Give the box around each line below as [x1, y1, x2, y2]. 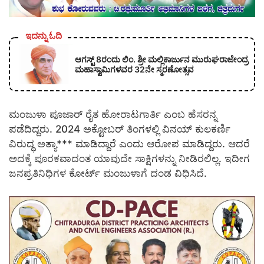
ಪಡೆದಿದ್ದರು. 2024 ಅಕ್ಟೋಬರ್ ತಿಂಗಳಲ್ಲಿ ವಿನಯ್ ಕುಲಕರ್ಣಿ [9, 123, 230, 136]
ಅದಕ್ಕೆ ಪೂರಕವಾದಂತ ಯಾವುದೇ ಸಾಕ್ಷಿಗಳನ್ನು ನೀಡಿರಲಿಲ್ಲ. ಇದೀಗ [9, 153, 250, 165]
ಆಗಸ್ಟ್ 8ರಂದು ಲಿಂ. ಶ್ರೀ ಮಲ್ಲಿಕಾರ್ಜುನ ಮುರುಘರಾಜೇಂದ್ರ [75, 54, 248, 64]
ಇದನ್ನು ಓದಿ [25, 29, 62, 41]
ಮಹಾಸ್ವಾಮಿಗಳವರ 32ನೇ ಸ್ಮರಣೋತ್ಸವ [75, 64, 194, 74]
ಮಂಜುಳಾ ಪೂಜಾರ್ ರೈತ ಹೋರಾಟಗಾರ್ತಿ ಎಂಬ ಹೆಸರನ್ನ [9, 108, 217, 121]
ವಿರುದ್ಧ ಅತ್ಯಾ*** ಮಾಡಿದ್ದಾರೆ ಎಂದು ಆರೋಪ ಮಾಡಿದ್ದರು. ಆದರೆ [9, 138, 250, 150]
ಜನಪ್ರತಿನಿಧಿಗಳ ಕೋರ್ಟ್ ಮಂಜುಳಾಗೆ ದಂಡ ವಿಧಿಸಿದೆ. [9, 167, 207, 180]
